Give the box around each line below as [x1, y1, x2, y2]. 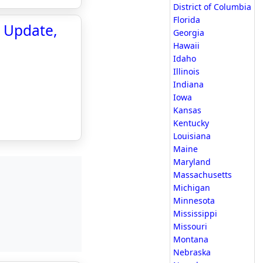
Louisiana [173, 130, 211, 141]
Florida [173, 14, 200, 25]
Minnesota [173, 195, 215, 206]
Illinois [173, 66, 200, 77]
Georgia [173, 27, 204, 38]
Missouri [173, 221, 207, 232]
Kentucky [173, 117, 209, 129]
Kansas [173, 104, 201, 116]
